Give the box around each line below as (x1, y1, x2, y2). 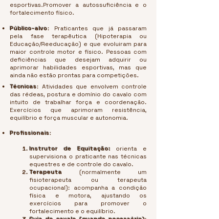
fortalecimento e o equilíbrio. (29, 207, 115, 215)
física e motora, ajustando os (29, 192, 147, 199)
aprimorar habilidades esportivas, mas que (10, 64, 147, 71)
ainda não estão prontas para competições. (10, 71, 139, 79)
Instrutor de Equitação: (29, 145, 110, 153)
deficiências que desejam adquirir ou (10, 56, 147, 64)
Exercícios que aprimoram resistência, (10, 106, 147, 114)
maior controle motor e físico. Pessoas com (10, 48, 147, 56)
